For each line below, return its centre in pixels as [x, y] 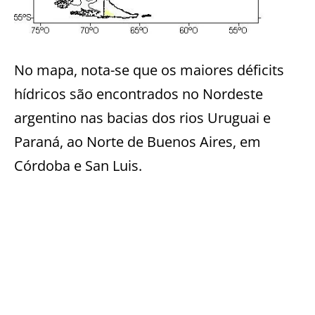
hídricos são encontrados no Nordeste [139, 94]
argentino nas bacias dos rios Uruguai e [142, 117]
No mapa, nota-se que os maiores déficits [149, 70]
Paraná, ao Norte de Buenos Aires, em [137, 141]
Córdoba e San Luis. [78, 165]
